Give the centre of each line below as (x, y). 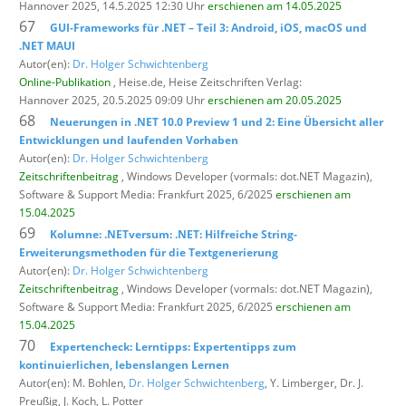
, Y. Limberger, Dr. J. (314, 382)
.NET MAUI (47, 45)
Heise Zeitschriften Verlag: (235, 82)
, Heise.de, (140, 82)
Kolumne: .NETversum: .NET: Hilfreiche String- (174, 234)
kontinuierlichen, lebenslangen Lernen (124, 364)
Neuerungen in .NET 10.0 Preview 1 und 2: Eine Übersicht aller (217, 121)
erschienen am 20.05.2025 (275, 100)
